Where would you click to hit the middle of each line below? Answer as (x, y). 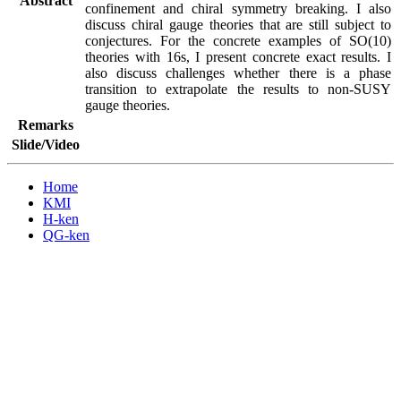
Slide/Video (46, 145)
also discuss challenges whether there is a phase (238, 73)
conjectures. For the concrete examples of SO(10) (238, 41)
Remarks (46, 125)
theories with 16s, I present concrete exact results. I (238, 57)
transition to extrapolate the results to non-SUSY (238, 89)
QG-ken (66, 235)
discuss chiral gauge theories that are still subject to (238, 25)
